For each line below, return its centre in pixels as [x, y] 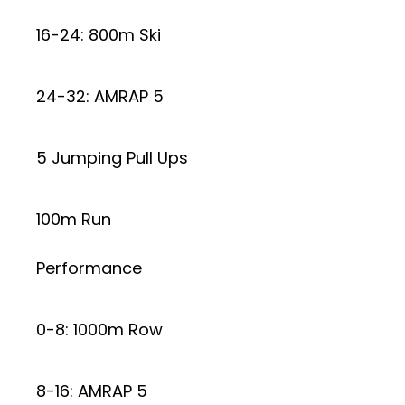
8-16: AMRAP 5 [92, 391]
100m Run [74, 219]
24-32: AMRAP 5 [100, 96]
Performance [89, 268]
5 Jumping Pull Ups [112, 157]
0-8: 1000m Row [99, 329]
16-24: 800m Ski [99, 34]
